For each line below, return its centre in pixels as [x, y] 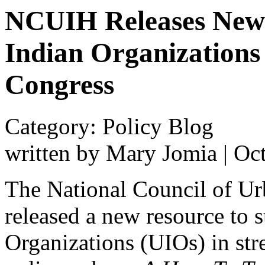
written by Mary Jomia [111, 153]
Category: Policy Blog [109, 127]
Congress [59, 85]
